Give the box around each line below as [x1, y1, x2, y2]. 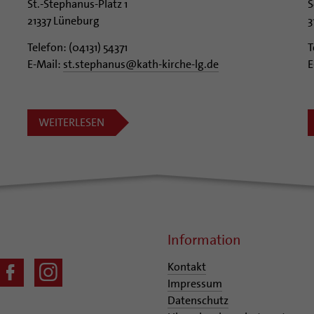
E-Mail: [27, 56, 63, 71]
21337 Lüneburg [27, 13, 100, 28]
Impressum [168, 275, 222, 291]
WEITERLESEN [38, 114, 104, 130]
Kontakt [168, 259, 206, 274]
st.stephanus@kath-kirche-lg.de [62, 56, 219, 71]
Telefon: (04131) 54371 [27, 39, 128, 55]
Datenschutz [168, 292, 228, 308]
